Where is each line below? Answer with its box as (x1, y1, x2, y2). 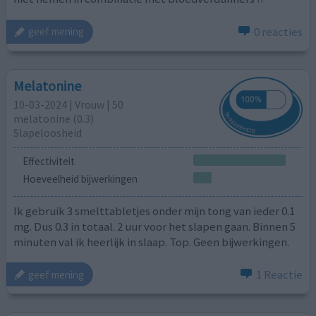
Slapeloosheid (13, 126, 83, 140)
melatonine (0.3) (13, 111, 95, 126)
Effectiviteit (22, 154, 75, 168)
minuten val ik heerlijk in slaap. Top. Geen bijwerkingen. (13, 233, 290, 250)
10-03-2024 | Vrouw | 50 (13, 97, 124, 112)
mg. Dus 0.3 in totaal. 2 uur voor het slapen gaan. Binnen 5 (13, 218, 296, 234)
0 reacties (253, 23, 303, 39)
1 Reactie (255, 267, 303, 283)
